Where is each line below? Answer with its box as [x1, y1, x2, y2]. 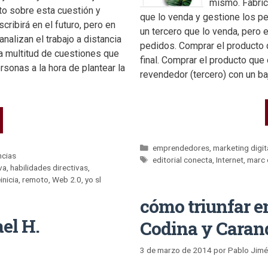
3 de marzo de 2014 [140, 245, 212, 255]
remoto [22, 175, 48, 185]
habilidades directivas [10, 163, 89, 173]
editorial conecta [153, 155, 213, 165]
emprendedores [153, 143, 210, 153]
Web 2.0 [52, 175, 81, 185]
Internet [216, 155, 244, 165]
